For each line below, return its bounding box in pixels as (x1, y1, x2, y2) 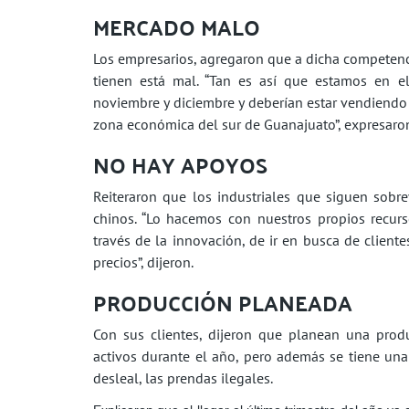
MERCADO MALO (93, 6, 260, 47)
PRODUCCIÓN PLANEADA (93, 282, 352, 322)
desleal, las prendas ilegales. (93, 368, 273, 387)
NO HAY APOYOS (93, 144, 267, 184)
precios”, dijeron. (93, 252, 194, 271)
